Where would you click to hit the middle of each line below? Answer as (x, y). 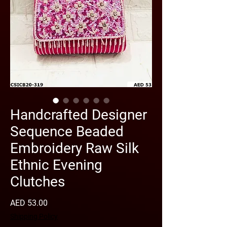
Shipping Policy (34, 216)
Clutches (37, 182)
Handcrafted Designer (79, 115)
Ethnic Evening (56, 165)
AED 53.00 (29, 203)
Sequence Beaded (67, 131)
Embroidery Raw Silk (74, 148)
